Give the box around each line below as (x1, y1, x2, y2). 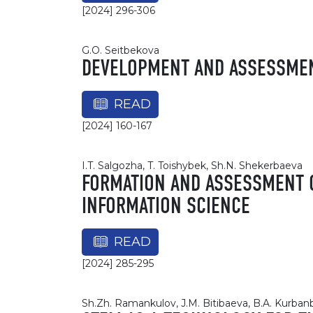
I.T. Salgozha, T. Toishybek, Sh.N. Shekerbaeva (82, 159, 303, 172)
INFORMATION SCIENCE (82, 196, 250, 218)
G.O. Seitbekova (82, 44, 159, 57)
